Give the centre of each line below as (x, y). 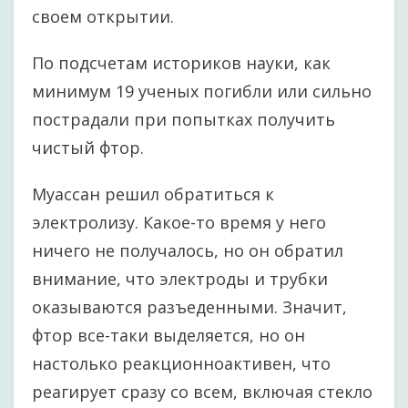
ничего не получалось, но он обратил (188, 250)
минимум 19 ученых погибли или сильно (202, 91)
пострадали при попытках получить (184, 119)
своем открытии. (103, 16)
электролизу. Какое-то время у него (179, 222)
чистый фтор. (88, 148)
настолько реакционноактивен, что (181, 363)
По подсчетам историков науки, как (181, 63)
